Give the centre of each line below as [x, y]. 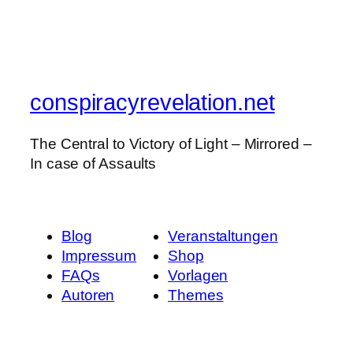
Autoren [88, 295]
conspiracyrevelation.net [152, 102]
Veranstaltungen [223, 236]
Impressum [99, 255]
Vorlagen [198, 275]
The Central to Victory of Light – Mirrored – [171, 143]
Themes [196, 295]
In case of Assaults [93, 163]
